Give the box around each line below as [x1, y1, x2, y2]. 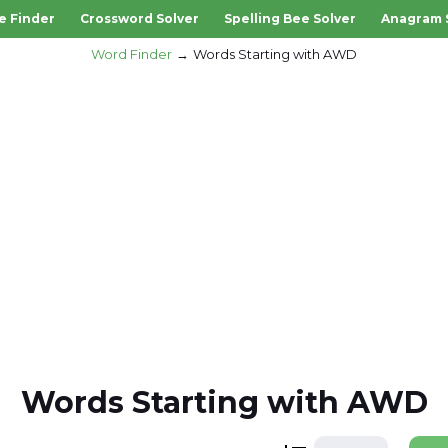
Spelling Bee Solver [223, 11, 356, 26]
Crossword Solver [79, 11, 199, 26]
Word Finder [91, 46, 172, 62]
